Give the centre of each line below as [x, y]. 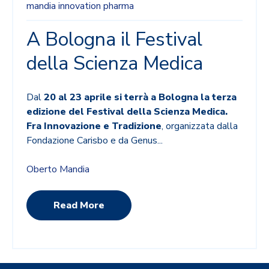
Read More [79, 205]
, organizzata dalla [200, 126]
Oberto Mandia [58, 170]
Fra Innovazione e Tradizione [94, 126]
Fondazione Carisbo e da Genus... [95, 141]
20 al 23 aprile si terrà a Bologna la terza [141, 98]
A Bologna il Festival [115, 40]
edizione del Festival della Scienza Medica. [127, 112]
